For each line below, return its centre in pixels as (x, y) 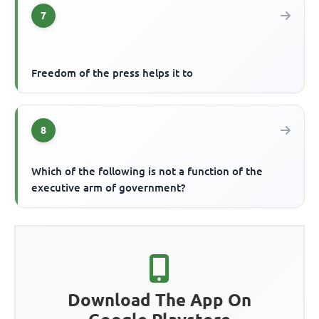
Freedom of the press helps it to (113, 73)
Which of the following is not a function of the (147, 171)
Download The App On (159, 300)
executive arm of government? (109, 187)
